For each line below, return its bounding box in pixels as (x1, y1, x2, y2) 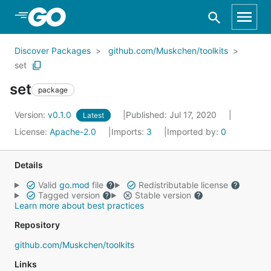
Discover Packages (15, 45, 91, 56)
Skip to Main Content (24, 10, 122, 22)
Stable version (132, 190, 194, 200)
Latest (83, 111, 104, 120)
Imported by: (167, 126, 221, 137)
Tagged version (35, 190, 102, 200)
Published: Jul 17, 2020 (126, 109, 219, 120)
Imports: (111, 126, 146, 137)
